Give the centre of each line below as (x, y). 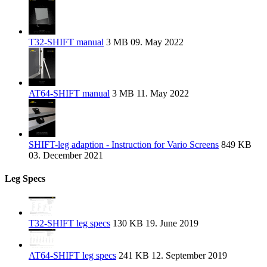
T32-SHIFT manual (66, 42)
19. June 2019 (171, 223)
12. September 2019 (188, 256)
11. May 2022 (162, 93)
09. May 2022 (156, 42)
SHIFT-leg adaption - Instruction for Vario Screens (124, 144)
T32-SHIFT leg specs (69, 223)
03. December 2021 (66, 155)
